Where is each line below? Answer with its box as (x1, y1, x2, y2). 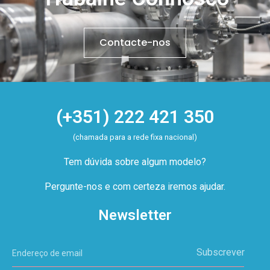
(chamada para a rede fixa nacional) (73, 133, 197, 142)
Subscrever (196, 246, 245, 259)
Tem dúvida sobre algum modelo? (64, 156, 206, 168)
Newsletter (98, 207, 172, 224)
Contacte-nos (99, 36, 171, 50)
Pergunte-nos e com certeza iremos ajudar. (45, 181, 225, 193)
